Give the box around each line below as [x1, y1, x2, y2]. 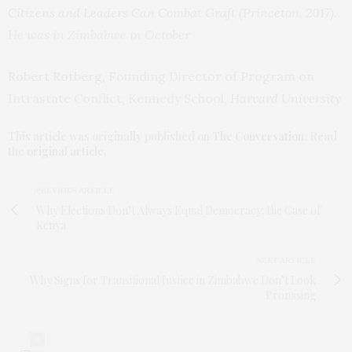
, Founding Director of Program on [102, 68, 314, 85]
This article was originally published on [8, 129, 212, 145]
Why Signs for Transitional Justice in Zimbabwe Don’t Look [30, 273, 316, 288]
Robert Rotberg [8, 68, 102, 85]
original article [27, 144, 104, 159]
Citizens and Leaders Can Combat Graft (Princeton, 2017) [8, 5, 334, 21]
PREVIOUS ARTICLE [36, 186, 115, 196]
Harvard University [230, 90, 341, 107]
